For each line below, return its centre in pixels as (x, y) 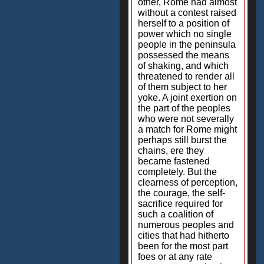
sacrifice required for (180, 204)
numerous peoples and (186, 225)
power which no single (185, 34)
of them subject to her (182, 87)
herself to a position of (184, 23)
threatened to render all (186, 76)
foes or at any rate (175, 257)
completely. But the (177, 172)
